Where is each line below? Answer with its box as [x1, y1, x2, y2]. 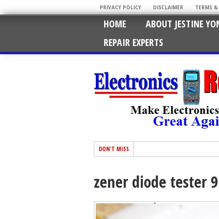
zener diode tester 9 [94, 171, 218, 192]
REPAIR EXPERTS [104, 36, 163, 49]
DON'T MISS [99, 145, 129, 153]
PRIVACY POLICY [100, 4, 141, 11]
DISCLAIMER [153, 4, 183, 11]
